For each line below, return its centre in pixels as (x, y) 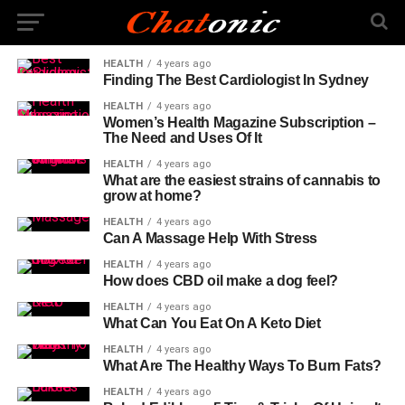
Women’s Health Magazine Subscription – (239, 122)
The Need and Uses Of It (182, 138)
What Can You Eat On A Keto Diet (212, 323)
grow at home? (152, 196)
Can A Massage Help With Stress (210, 238)
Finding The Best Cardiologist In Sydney (236, 80)
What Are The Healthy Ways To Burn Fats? (242, 366)
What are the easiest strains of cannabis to (241, 180)
